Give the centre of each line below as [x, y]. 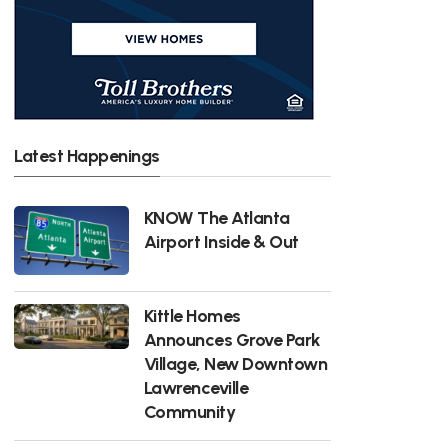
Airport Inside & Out [221, 241]
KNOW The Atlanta [216, 217]
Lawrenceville [196, 387]
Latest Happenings [87, 155]
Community [189, 411]
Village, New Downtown [235, 363]
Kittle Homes [192, 315]
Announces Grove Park [232, 339]
